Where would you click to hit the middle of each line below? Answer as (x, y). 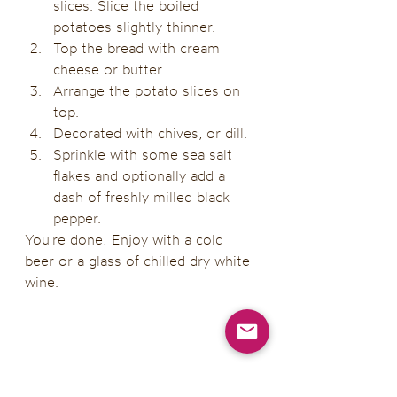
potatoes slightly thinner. (134, 27)
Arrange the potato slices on (149, 91)
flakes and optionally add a (141, 176)
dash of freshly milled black (144, 197)
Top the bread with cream (139, 48)
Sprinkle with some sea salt (145, 155)
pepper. (79, 218)
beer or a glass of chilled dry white (140, 261)
